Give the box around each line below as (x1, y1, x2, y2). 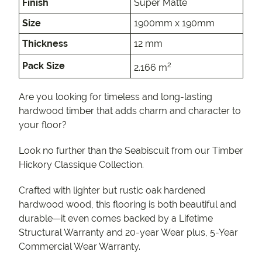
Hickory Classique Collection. (19, 159, 144, 171)
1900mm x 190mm (134, 18, 215, 29)
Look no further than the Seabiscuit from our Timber (19, 145, 243, 157)
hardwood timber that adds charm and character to (19, 105, 241, 117)
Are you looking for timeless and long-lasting (19, 91, 212, 103)
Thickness (22, 38, 68, 50)
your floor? (19, 119, 67, 131)
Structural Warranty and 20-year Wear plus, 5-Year (19, 227, 238, 239)
